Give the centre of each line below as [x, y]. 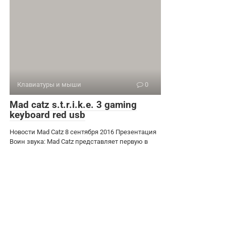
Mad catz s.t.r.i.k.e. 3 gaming [73, 104]
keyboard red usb [47, 115]
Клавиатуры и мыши [49, 84]
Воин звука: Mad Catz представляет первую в [79, 141]
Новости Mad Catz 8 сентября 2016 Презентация [83, 132]
